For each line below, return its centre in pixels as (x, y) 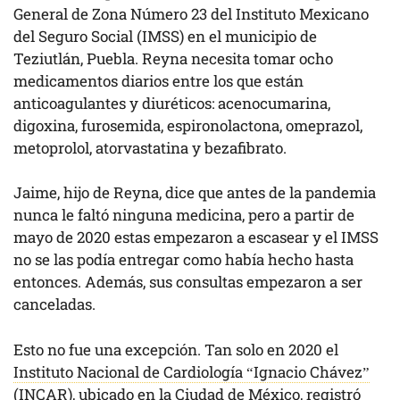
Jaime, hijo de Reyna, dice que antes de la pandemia (195, 193)
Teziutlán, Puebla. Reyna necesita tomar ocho (173, 58)
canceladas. (56, 304)
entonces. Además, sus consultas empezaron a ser (188, 282)
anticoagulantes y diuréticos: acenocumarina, (172, 103)
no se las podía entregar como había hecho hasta (183, 260)
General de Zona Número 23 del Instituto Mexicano (191, 13)
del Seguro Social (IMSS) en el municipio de (165, 36)
